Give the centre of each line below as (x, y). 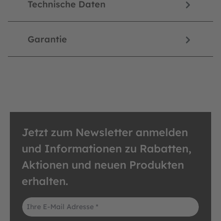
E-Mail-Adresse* (48, 202)
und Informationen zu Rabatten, (107, 148)
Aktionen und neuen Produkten (103, 165)
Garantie (47, 39)
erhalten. (45, 181)
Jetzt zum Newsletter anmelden (105, 132)
